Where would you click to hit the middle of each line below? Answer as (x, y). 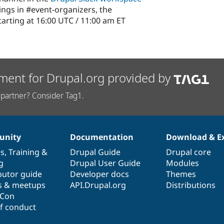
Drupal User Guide (105, 163)
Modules (183, 163)
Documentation (101, 137)
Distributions (191, 185)
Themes (181, 174)
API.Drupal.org (98, 185)
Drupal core (189, 152)
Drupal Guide (95, 152)
